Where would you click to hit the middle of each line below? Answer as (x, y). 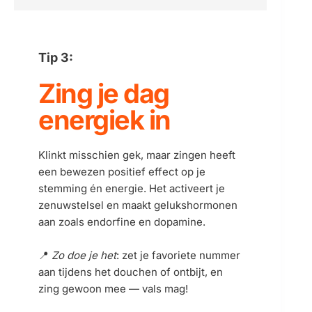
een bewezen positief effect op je (122, 172)
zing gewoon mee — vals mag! (113, 289)
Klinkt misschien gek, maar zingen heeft (137, 155)
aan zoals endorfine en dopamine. (122, 222)
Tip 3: (56, 57)
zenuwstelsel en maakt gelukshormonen (138, 205)
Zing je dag (104, 93)
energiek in (104, 120)
